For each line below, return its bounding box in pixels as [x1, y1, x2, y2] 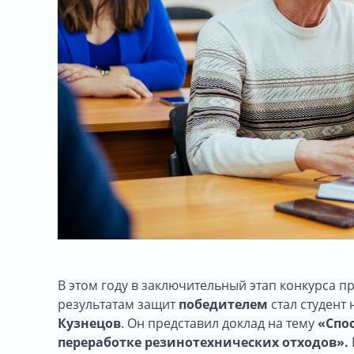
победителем [179, 295, 268, 313]
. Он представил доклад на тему [121, 314, 318, 332]
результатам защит [58, 295, 179, 313]
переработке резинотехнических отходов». [58, 333, 352, 351]
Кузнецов [58, 314, 121, 332]
